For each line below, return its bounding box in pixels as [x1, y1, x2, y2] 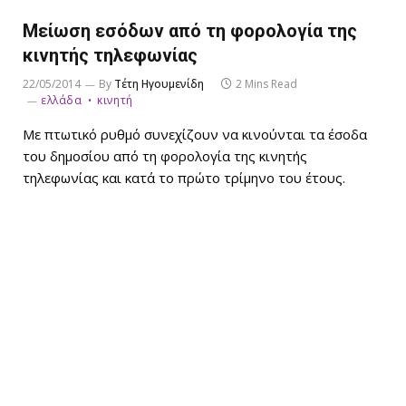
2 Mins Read [236, 76, 297, 92]
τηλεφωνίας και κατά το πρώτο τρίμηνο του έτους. [23, 169, 345, 188]
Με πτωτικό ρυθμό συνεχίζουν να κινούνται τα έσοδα [23, 125, 367, 144]
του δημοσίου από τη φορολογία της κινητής [23, 147, 307, 166]
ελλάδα [41, 92, 82, 109]
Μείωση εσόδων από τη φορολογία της [23, 20, 357, 43]
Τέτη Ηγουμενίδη [114, 76, 204, 92]
